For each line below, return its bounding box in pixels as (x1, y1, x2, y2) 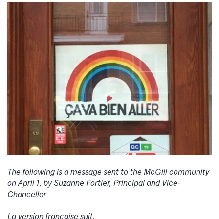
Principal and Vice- (113, 178, 180, 188)
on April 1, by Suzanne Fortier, (7, 178, 113, 188)
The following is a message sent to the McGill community (7, 167, 209, 176)
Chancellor (7, 189, 48, 199)
